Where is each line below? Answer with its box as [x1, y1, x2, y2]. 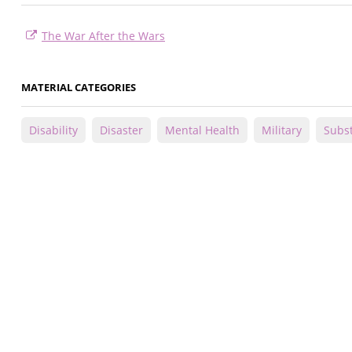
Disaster [100, 123, 143, 138]
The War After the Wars [42, 28, 165, 44]
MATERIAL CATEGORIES [21, 80, 136, 95]
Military [262, 123, 302, 138]
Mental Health [165, 123, 240, 138]
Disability [29, 123, 78, 138]
